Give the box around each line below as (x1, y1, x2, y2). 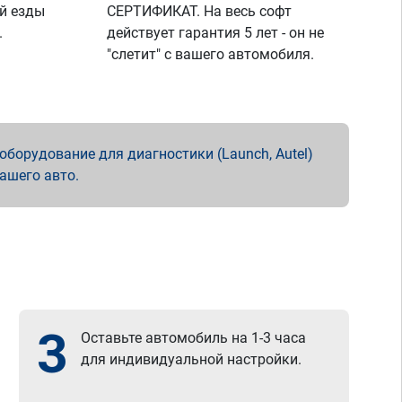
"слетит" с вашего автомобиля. (107, 46, 315, 63)
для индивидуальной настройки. (81, 351, 302, 368)
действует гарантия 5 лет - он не (107, 24, 325, 41)
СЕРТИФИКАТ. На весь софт (107, 3, 293, 20)
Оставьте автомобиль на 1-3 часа (81, 329, 307, 346)
